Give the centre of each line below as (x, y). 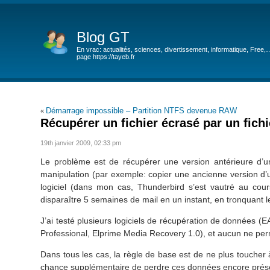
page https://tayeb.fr (106, 57)
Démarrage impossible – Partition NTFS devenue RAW (142, 111)
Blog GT (103, 37)
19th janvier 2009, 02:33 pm (81, 143)
